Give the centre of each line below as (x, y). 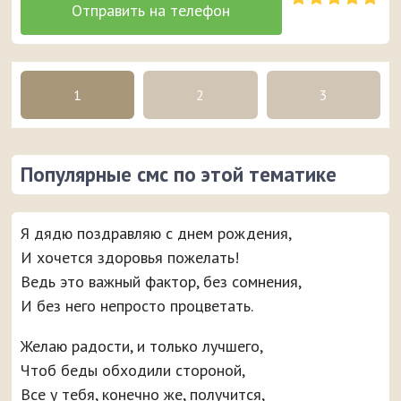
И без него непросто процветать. (137, 306)
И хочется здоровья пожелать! (130, 258)
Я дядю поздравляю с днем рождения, (157, 234)
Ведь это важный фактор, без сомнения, (162, 282)
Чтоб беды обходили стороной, (133, 371)
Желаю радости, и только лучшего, (142, 346)
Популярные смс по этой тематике (179, 175)
